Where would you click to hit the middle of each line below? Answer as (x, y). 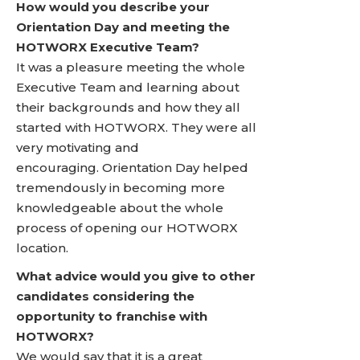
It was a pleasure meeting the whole (131, 67)
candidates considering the (105, 296)
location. (42, 248)
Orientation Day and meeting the (123, 27)
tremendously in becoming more (121, 188)
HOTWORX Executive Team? (108, 47)
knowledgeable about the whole (120, 208)
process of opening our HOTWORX (127, 228)
